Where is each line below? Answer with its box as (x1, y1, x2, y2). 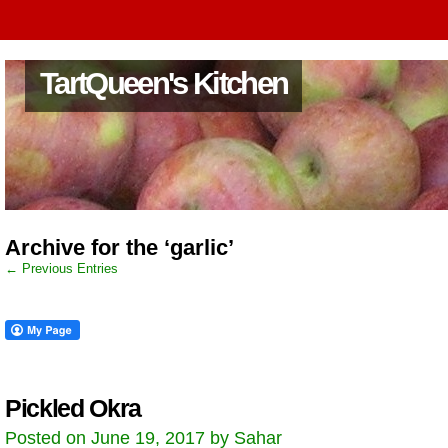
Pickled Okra (5, 395, 141, 422)
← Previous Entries (5, 261, 118, 276)
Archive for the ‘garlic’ (5, 235, 234, 260)
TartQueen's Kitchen (40, 66, 288, 101)
